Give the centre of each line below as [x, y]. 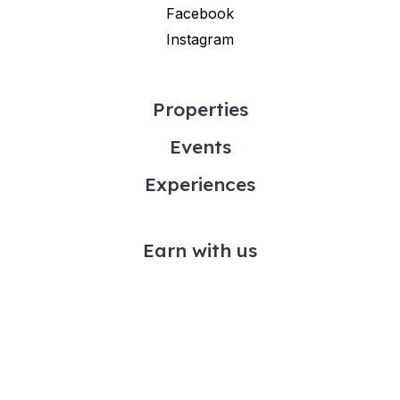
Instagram [200, 39]
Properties [200, 108]
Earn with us [200, 250]
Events [200, 146]
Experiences [200, 183]
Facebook [200, 13]
